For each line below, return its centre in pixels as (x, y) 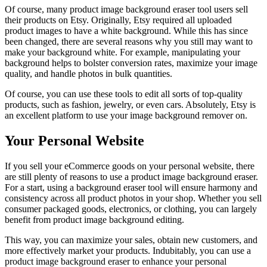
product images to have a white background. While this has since (126, 31)
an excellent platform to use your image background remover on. (126, 116)
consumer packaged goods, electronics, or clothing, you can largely (131, 209)
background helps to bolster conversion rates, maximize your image (131, 63)
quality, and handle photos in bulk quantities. (89, 74)
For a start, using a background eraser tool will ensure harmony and (131, 187)
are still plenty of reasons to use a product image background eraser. (131, 176)
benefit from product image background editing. (94, 219)
